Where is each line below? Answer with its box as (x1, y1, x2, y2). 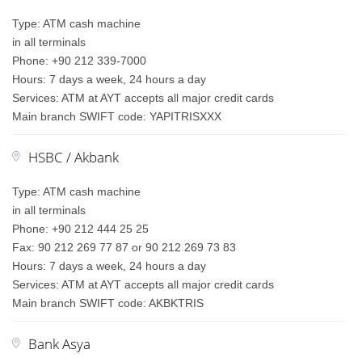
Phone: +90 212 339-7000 (12, 54, 147, 67)
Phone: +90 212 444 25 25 (12, 222, 149, 235)
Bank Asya (28, 335, 91, 353)
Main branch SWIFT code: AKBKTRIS (12, 297, 204, 309)
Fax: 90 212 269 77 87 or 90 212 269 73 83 (12, 241, 237, 254)
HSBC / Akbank (28, 148, 120, 166)
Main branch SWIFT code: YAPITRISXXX (12, 110, 222, 123)
